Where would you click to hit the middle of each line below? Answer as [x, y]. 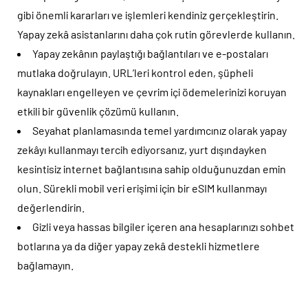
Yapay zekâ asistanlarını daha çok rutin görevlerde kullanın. [156, 34]
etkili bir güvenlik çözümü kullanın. [98, 111]
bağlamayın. [45, 265]
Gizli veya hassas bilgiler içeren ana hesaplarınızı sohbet [163, 226]
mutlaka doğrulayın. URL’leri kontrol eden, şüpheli [135, 72]
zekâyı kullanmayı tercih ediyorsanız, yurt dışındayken [142, 149]
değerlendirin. [51, 207]
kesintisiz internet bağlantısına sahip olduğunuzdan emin [152, 168]
